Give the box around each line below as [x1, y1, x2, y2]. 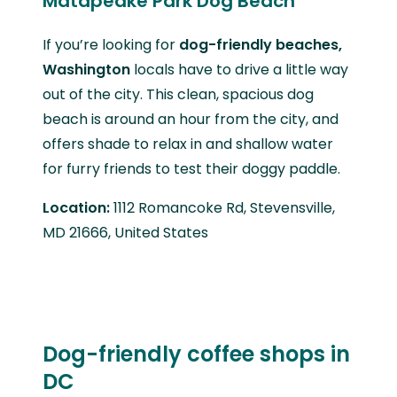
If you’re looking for [43, 35, 179, 56]
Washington [43, 59, 130, 81]
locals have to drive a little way [130, 59, 348, 81]
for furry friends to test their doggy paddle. [43, 159, 344, 180]
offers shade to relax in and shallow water [43, 134, 333, 155]
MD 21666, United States [43, 222, 208, 244]
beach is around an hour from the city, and [43, 109, 339, 130]
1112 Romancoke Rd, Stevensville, [113, 198, 335, 219]
